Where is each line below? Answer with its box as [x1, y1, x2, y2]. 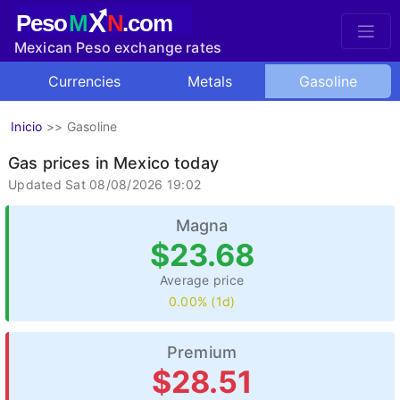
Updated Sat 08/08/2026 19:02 [8, 177, 201, 192]
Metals [187, 72, 232, 90]
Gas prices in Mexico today [8, 154, 219, 172]
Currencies [48, 72, 121, 90]
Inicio [11, 119, 43, 134]
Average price [159, 272, 245, 287]
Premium [166, 343, 237, 362]
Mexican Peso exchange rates [14, 38, 222, 56]
